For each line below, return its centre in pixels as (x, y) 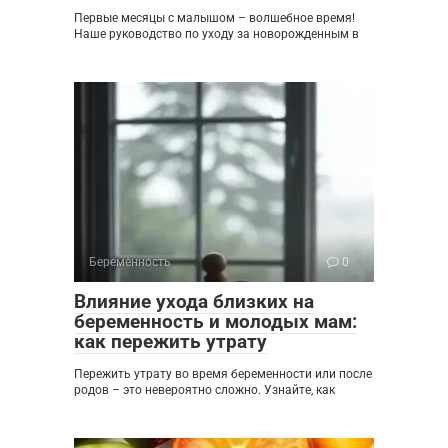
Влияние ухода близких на (194, 302)
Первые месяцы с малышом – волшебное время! (214, 18)
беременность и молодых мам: (215, 322)
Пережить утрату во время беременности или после (223, 374)
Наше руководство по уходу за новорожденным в (216, 34)
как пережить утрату (170, 342)
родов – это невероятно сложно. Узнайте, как (204, 390)
